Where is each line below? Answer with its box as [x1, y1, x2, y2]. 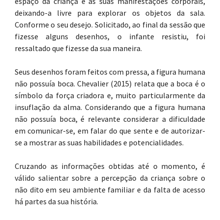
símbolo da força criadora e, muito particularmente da [15, 90, 205, 100]
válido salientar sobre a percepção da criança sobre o [15, 173, 205, 183]
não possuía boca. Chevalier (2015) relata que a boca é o [15, 79, 205, 88]
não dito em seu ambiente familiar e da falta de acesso [15, 185, 205, 194]
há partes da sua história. [15, 196, 98, 206]
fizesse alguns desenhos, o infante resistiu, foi [15, 31, 205, 41]
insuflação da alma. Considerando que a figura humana [15, 102, 205, 112]
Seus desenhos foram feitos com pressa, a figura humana [15, 67, 205, 77]
